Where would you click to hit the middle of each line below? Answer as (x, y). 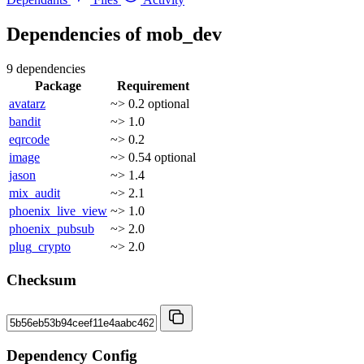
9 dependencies (46, 68)
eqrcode (29, 139)
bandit (25, 121)
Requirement (153, 85)
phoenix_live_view (58, 210)
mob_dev (184, 34)
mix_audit (35, 193)
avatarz (27, 103)
